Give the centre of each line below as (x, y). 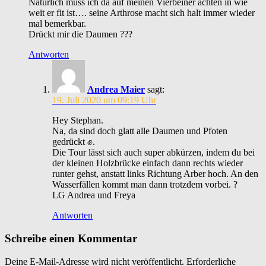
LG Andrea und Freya (94, 195)
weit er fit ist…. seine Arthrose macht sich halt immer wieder (142, 13)
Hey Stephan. (78, 121)
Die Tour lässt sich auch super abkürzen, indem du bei (153, 153)
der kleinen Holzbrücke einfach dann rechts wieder (148, 163)
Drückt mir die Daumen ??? (80, 34)
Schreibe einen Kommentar (71, 238)
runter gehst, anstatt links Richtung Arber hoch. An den (155, 174)
